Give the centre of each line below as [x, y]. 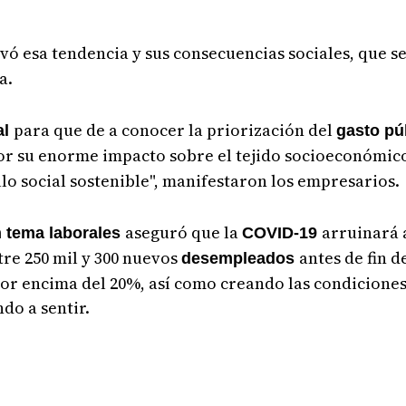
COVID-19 [282, 233]
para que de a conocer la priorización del [175, 130]
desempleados [241, 258]
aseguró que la [184, 232]
